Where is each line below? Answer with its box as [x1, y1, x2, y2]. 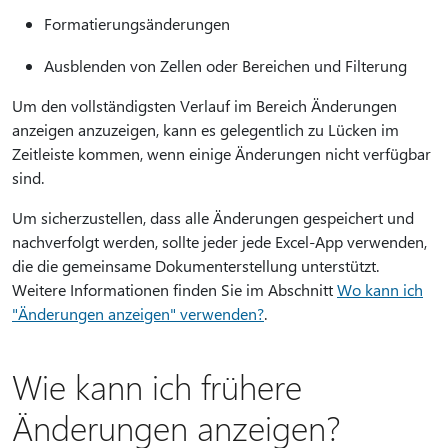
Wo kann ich [337, 279, 423, 300]
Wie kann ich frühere [12, 364, 302, 408]
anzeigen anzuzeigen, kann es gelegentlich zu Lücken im [12, 119, 399, 140]
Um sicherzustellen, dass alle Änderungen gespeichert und [12, 207, 414, 228]
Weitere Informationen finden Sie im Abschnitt [12, 279, 337, 300]
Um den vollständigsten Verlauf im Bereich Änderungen [12, 95, 397, 116]
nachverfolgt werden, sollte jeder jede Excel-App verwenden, [12, 231, 427, 252]
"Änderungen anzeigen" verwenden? [12, 303, 264, 324]
